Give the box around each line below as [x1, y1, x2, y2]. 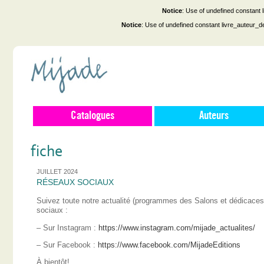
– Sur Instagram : [37, 223, 98, 232]
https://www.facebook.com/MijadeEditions [98, 240, 240, 249]
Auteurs [199, 111, 229, 121]
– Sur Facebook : [37, 240, 98, 249]
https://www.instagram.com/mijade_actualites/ [98, 223, 255, 232]
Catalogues [71, 111, 114, 121]
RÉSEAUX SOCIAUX [37, 177, 114, 187]
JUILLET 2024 [37, 168, 78, 175]
